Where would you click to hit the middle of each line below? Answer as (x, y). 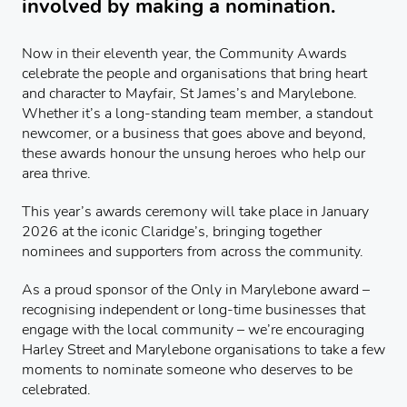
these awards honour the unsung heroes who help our (194, 153)
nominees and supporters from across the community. (193, 251)
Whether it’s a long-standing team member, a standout (197, 113)
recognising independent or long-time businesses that (194, 309)
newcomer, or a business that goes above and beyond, (194, 133)
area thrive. (56, 173)
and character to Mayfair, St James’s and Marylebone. (189, 93)
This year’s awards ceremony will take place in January (195, 211)
